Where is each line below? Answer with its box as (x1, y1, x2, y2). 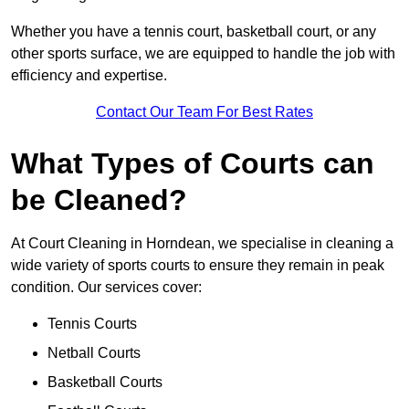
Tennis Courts (47, 316, 137, 332)
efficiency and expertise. (11, 68, 167, 84)
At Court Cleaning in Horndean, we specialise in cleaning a (11, 236, 393, 252)
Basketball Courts (47, 374, 163, 391)
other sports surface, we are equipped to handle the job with (11, 46, 395, 62)
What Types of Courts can (11, 147, 374, 181)
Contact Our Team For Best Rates (96, 104, 313, 121)
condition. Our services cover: (11, 279, 202, 296)
